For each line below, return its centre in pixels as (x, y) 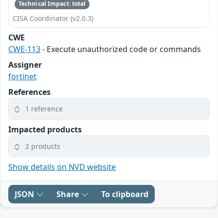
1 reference (44, 109)
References (29, 92)
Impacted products (45, 129)
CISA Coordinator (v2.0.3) (53, 18)
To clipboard (125, 194)
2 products (43, 146)
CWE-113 (24, 49)
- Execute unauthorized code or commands (121, 49)
